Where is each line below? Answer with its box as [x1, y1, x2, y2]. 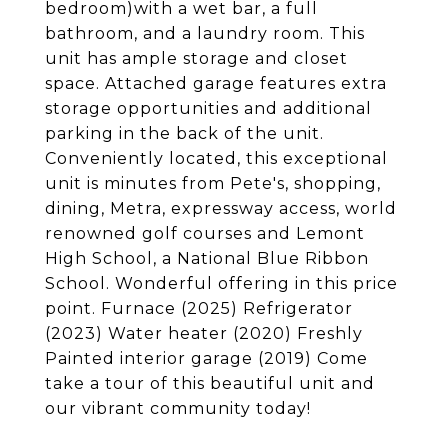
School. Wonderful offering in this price [45, 274, 398, 294]
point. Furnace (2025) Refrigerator [45, 299, 353, 319]
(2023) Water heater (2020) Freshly [45, 324, 363, 344]
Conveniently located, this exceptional [45, 149, 388, 169]
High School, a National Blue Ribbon [45, 249, 369, 269]
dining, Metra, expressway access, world [45, 199, 397, 219]
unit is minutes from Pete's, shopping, [45, 174, 381, 194]
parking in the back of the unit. [45, 124, 324, 144]
